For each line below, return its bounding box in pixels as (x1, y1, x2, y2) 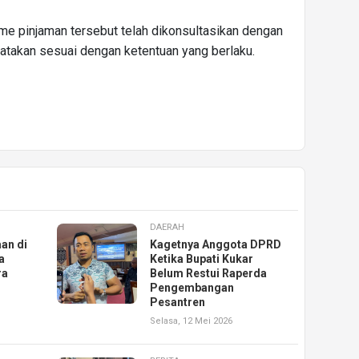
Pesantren (150, 296, 206, 309)
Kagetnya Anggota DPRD (150, 238, 282, 252)
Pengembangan (150, 281, 235, 295)
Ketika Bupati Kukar (150, 252, 254, 266)
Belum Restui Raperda (150, 267, 268, 280)
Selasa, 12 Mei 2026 (150, 316, 233, 327)
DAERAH (150, 222, 185, 233)
